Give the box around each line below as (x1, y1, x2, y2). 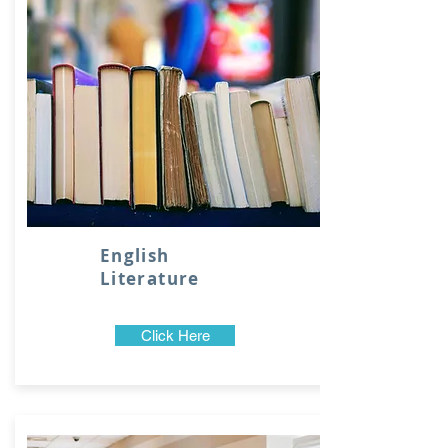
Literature (100, 267, 200, 290)
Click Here (140, 327, 210, 344)
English (100, 244, 170, 267)
